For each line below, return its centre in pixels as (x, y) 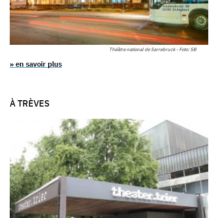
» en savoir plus (36, 64)
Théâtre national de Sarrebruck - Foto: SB (152, 49)
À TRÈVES (30, 103)
